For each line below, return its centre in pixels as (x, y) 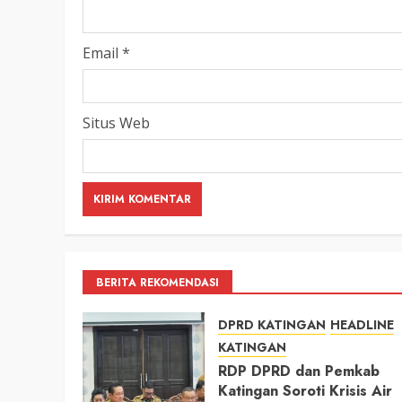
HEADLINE (362, 324)
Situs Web (116, 122)
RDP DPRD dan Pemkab (299, 371)
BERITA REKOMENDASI (157, 282)
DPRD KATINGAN (272, 324)
